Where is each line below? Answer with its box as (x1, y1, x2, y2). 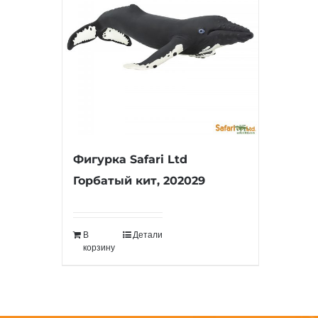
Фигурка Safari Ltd (73, 152, 187, 166)
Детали (133, 229, 163, 240)
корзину (83, 242, 115, 253)
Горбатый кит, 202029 (73, 173, 205, 187)
